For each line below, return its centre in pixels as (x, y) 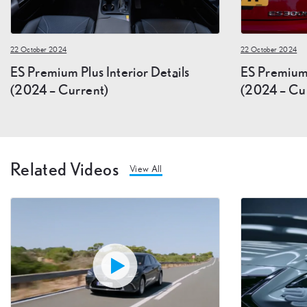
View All (146, 169)
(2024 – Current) (60, 89)
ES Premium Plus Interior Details (100, 71)
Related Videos (64, 169)
